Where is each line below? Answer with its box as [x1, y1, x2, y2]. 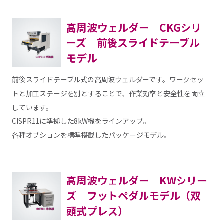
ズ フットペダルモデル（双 [66, 188, 201, 203]
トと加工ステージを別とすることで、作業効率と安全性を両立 [11, 88, 205, 98]
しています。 [11, 102, 53, 112]
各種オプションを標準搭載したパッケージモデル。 [11, 129, 171, 140]
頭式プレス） [66, 203, 128, 219]
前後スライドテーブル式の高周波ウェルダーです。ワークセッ [11, 74, 204, 84]
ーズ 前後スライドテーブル [66, 35, 200, 50]
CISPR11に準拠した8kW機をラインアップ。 [11, 115, 150, 126]
